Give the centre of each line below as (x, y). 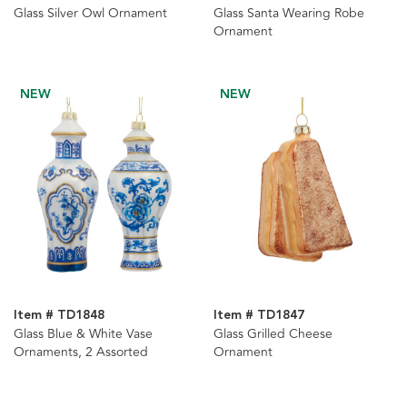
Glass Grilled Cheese (273, 334)
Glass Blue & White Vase (83, 334)
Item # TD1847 (258, 316)
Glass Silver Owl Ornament (90, 14)
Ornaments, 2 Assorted (81, 352)
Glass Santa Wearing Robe (288, 14)
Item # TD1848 (59, 316)
